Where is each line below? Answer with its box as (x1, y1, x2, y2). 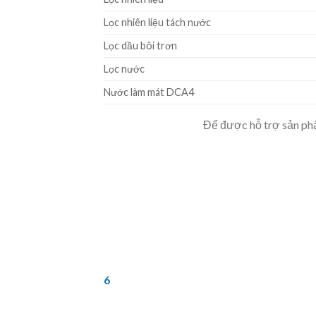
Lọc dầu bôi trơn (104, 39, 177, 51)
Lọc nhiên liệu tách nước (104, 16, 211, 28)
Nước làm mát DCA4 (104, 85, 194, 98)
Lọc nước (104, 62, 145, 75)
